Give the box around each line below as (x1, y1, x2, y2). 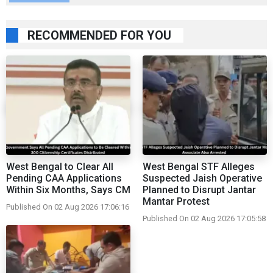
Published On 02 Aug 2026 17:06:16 (6, 202, 129, 212)
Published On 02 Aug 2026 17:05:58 (143, 214, 266, 224)
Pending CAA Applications (6, 172, 122, 185)
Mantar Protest (143, 196, 210, 208)
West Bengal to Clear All (6, 161, 113, 173)
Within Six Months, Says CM (6, 184, 130, 196)
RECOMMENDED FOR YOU (27, 28, 171, 43)
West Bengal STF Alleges (143, 161, 255, 173)
